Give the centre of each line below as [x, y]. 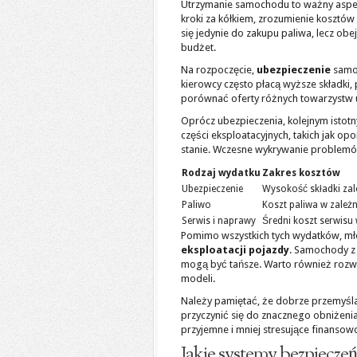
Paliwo [196, 205]
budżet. [198, 47]
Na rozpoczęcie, [219, 70]
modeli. [198, 279]
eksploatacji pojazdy [235, 250]
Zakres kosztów [301, 173]
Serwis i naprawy [219, 221]
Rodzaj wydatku [221, 173]
